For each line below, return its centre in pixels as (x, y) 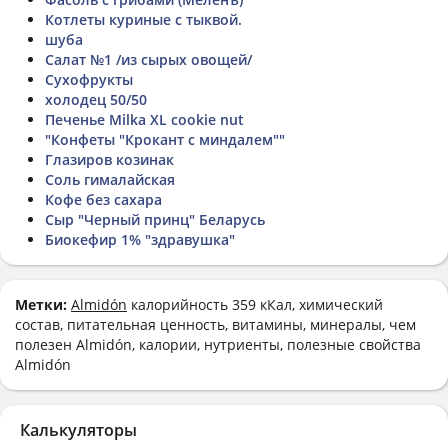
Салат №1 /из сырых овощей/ (148, 59)
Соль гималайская (110, 179)
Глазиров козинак (109, 159)
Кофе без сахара (103, 199)
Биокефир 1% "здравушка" (140, 239)
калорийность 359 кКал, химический (255, 304)
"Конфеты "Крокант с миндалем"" (165, 139)
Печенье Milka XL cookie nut (144, 119)
